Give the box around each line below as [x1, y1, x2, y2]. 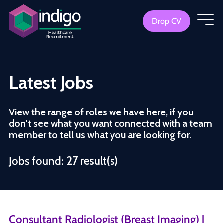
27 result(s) [66, 154, 118, 168]
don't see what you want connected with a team [9, 117, 212, 129]
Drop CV [152, 16, 182, 26]
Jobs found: [9, 154, 66, 168]
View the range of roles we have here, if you [9, 106, 193, 118]
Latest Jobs [9, 71, 93, 93]
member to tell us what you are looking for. [9, 129, 191, 141]
